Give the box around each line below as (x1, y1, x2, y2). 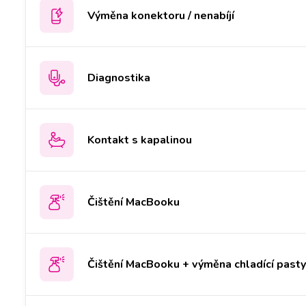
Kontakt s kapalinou (87, 132, 192, 148)
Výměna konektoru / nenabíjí (87, 8, 234, 23)
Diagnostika (87, 70, 150, 85)
